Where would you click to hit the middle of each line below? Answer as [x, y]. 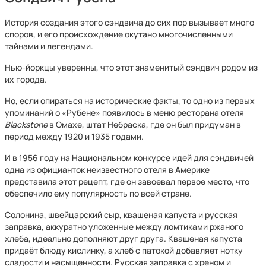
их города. [26, 79]
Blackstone [26, 124]
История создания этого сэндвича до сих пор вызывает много [129, 22]
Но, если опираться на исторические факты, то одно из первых [130, 101]
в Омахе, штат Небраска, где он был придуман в [144, 124]
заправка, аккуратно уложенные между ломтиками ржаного [124, 227]
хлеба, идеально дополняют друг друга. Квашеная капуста [123, 238]
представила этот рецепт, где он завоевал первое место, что [127, 181]
